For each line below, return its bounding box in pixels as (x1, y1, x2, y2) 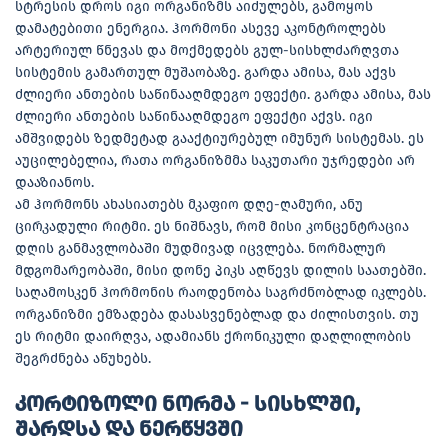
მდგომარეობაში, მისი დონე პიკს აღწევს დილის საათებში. (15, 262, 426, 280)
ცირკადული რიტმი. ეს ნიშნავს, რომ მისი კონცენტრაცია (15, 218, 409, 236)
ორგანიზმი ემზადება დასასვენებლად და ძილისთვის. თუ (15, 306, 419, 324)
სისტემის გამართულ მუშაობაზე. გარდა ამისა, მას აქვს (15, 64, 396, 82)
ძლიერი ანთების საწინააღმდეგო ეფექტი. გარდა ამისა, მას (15, 86, 431, 104)
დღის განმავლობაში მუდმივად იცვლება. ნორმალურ (15, 240, 386, 258)
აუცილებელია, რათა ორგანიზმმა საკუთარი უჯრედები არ (15, 152, 415, 170)
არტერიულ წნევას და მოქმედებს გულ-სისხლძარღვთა (15, 42, 399, 60)
